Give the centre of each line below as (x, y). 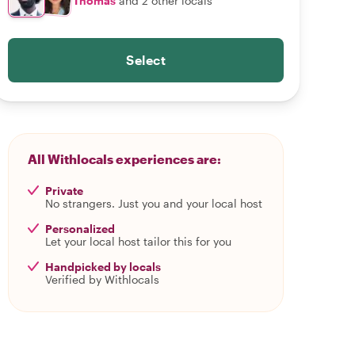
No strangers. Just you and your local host (154, 203)
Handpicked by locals (103, 267)
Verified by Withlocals (102, 279)
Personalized (80, 229)
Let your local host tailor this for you (138, 241)
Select (146, 60)
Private (64, 191)
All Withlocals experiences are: (124, 159)
